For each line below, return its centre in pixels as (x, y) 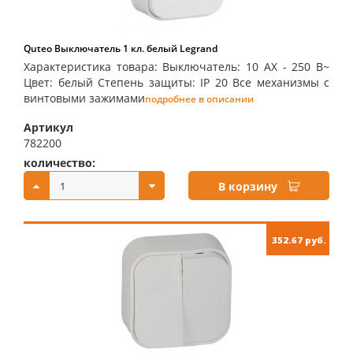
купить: (211, 163)
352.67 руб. (299, 240)
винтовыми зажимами (84, 98)
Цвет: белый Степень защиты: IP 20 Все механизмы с (176, 82)
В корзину (248, 186)
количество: (59, 163)
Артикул (48, 127)
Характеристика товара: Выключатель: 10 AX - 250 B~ (176, 67)
